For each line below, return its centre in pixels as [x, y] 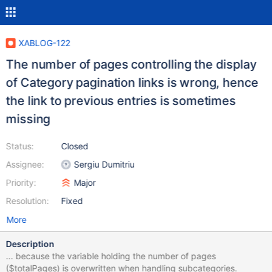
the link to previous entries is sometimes [121, 101]
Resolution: [27, 201]
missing [28, 119]
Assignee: [25, 164]
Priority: [21, 182]
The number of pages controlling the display [131, 64]
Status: [20, 146]
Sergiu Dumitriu [104, 164]
